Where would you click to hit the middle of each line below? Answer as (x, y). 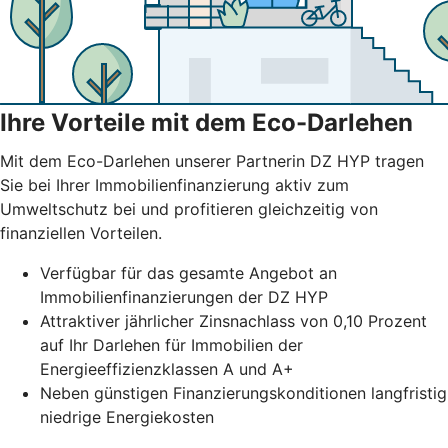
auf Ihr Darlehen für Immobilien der (171, 345)
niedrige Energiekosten (127, 417)
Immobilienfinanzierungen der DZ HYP (184, 297)
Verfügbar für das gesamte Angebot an (188, 273)
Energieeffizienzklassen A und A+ (167, 369)
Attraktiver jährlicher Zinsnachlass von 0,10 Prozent (233, 321)
